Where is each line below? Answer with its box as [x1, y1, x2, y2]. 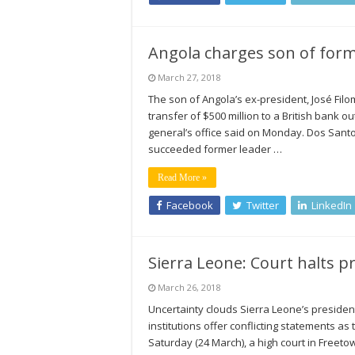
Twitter [246, 198, 279, 212]
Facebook [166, 198, 213, 212]
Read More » [158, 172, 207, 183]
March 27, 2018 [158, 71, 220, 83]
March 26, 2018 [158, 281, 220, 293]
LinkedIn [311, 198, 352, 212]
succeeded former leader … [148, 142, 282, 156]
